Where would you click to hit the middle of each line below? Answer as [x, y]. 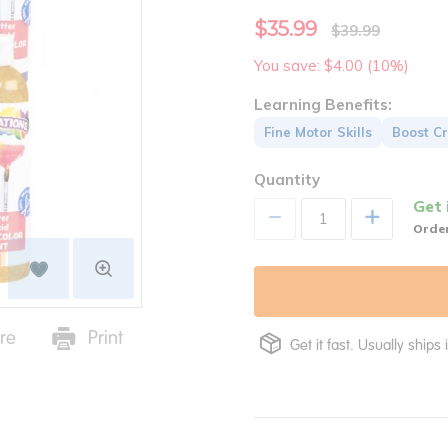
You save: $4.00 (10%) [331, 66]
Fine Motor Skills [318, 132]
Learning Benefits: [323, 105]
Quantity [287, 180]
